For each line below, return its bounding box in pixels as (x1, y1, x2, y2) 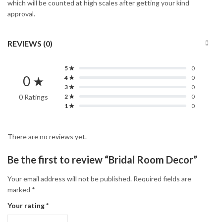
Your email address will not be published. (7, 174, 132, 183)
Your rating (7, 201, 46, 210)
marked (7, 185, 32, 194)
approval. (7, 9, 35, 18)
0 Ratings (19, 93, 48, 102)
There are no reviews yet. (7, 132, 87, 141)
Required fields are (133, 174, 191, 183)
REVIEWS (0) (7, 39, 53, 49)
